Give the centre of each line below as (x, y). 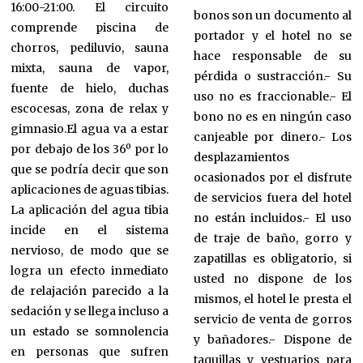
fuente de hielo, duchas (90, 89)
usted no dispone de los (272, 278)
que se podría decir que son (90, 170)
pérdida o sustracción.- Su (272, 76)
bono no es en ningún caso (272, 116)
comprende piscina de (90, 28)
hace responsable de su (272, 56)
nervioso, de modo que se (90, 251)
